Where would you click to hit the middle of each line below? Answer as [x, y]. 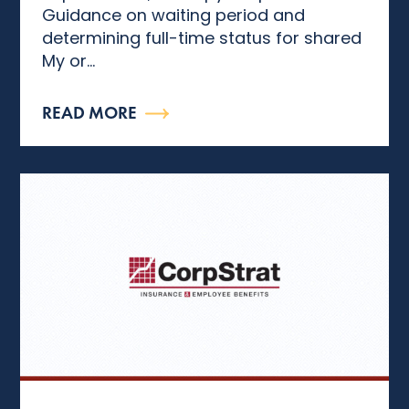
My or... [69, 60]
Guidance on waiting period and [174, 15]
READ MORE [90, 113]
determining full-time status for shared [202, 37]
